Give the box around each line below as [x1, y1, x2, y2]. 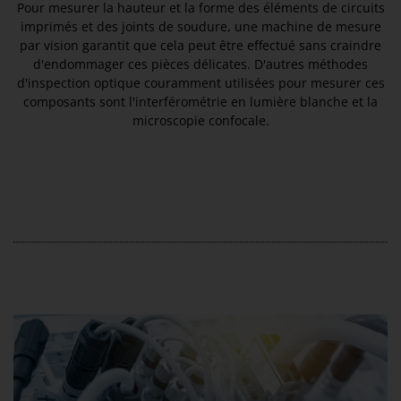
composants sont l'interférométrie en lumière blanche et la [23, 93, 378, 111]
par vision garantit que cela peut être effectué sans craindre [20, 37, 381, 55]
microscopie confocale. [132, 112, 269, 130]
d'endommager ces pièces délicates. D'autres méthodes [33, 55, 368, 73]
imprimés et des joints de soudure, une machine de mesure [20, 18, 381, 36]
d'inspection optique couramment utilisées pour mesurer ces [16, 74, 385, 92]
